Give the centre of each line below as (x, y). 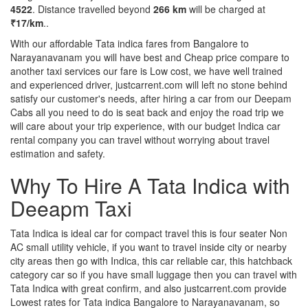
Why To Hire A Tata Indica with (150, 185)
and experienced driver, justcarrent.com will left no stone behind (149, 84)
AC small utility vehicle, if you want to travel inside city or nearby (148, 246)
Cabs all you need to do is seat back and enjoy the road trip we (147, 112)
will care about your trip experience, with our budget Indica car (145, 125)
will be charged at (226, 9)
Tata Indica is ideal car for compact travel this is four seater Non (149, 233)
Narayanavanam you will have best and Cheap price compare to (150, 57)
